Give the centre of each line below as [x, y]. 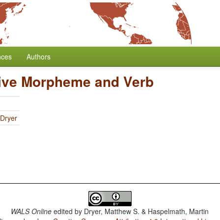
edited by [68, 211]
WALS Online [31, 211]
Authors [39, 56]
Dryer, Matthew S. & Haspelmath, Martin [147, 211]
